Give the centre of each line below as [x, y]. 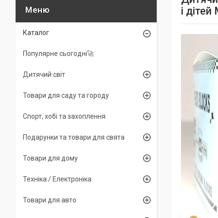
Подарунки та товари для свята [74, 137]
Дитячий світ [44, 74]
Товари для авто [50, 200]
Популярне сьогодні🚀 [58, 54]
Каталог [36, 33]
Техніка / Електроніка [57, 179]
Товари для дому [50, 158]
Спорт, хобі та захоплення [64, 116]
